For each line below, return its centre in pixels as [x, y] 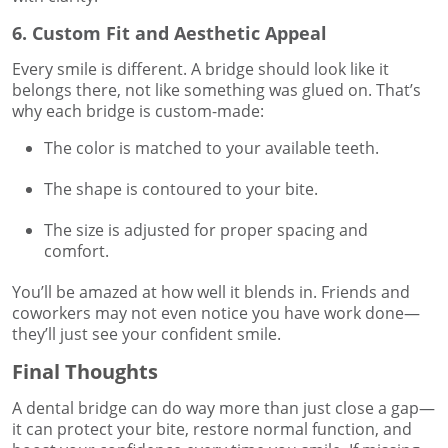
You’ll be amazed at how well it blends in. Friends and [211, 292]
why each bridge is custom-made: [138, 111]
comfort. [76, 251]
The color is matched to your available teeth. [211, 148]
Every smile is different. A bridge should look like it [200, 69]
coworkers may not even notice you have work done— [216, 313]
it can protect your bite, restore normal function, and [212, 429]
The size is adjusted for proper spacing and [206, 230]
